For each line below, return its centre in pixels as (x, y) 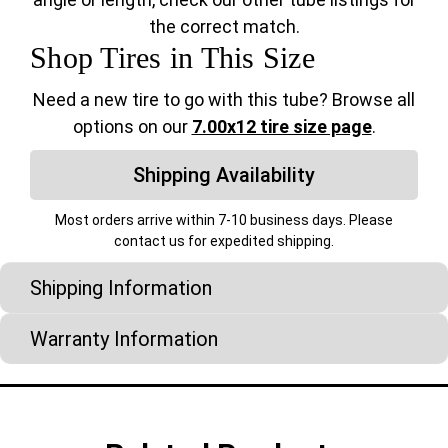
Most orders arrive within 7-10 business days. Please (224, 220)
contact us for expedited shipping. (224, 241)
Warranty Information (124, 339)
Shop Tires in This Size (172, 58)
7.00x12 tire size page (281, 127)
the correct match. (224, 27)
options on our (132, 127)
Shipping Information (121, 288)
